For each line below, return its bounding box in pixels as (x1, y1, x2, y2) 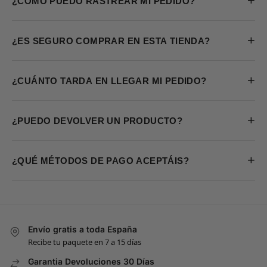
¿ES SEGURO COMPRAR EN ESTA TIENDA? (12, 35, 210, 46)
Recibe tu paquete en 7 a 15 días (28, 236, 141, 247)
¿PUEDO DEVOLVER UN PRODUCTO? (12, 115, 183, 126)
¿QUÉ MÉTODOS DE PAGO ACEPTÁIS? (12, 155, 189, 166)
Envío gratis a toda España (28, 224, 137, 235)
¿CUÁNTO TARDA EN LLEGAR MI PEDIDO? (12, 75, 207, 86)
